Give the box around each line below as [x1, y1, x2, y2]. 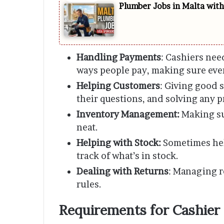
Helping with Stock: [76, 137, 161, 148]
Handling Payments [76, 52, 161, 63]
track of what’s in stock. [76, 150, 178, 161]
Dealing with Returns [76, 166, 168, 177]
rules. [76, 179, 101, 190]
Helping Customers [76, 80, 160, 91]
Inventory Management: [76, 109, 179, 120]
